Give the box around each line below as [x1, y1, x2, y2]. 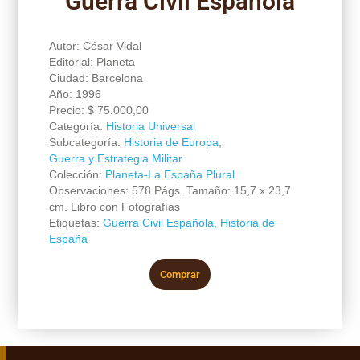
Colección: [48, 167, 105, 181]
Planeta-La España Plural [104, 167, 235, 181]
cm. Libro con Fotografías [48, 199, 180, 213]
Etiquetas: [48, 215, 103, 229]
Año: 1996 [48, 87, 101, 100]
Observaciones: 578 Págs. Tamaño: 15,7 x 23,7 [48, 183, 291, 197]
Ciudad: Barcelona [48, 71, 143, 84]
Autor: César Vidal [48, 39, 141, 52]
